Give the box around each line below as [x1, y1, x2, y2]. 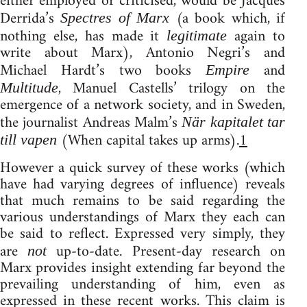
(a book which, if [169, 5, 285, 32]
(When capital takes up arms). [57, 127, 239, 154]
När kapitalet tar [182, 112, 285, 130]
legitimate [167, 26, 228, 44]
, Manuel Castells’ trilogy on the [58, 75, 285, 102]
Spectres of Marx [60, 8, 170, 26]
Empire [206, 60, 250, 78]
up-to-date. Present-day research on [47, 238, 285, 265]
